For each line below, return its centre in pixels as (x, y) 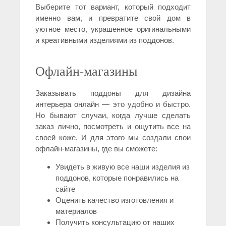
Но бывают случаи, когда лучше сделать (113, 116)
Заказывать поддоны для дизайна (113, 93)
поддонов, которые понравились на (117, 178)
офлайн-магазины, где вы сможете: (96, 149)
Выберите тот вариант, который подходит (113, 7)
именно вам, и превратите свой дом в (113, 18)
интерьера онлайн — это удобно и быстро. (113, 104)
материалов (76, 211)
